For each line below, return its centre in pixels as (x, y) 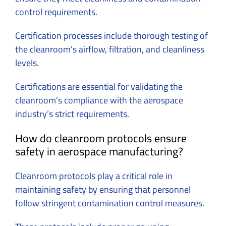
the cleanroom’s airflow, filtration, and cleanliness (110, 49)
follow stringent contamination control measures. (111, 203)
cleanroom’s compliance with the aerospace (99, 100)
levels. (28, 63)
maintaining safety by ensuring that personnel (103, 190)
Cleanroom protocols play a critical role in (94, 176)
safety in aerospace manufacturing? (99, 152)
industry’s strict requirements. (72, 114)
